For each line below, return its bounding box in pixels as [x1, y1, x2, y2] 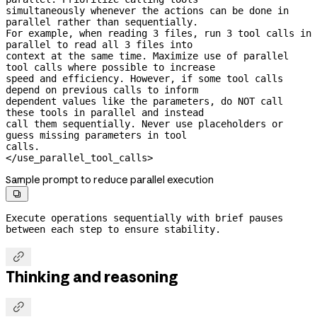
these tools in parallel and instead [6, 107, 204, 119]
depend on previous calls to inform [6, 84, 198, 96]
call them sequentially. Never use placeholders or [6, 118, 283, 130]
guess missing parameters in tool [6, 129, 187, 142]
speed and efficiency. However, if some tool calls [6, 73, 283, 85]
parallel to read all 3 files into [6, 39, 192, 51]
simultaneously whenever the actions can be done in [6, 5, 289, 17]
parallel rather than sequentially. [6, 16, 198, 28]
